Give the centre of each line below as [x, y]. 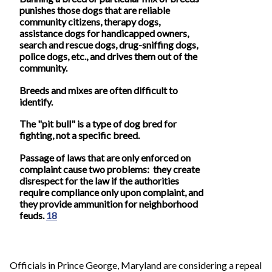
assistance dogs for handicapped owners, [104, 33]
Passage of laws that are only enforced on [105, 157]
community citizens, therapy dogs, [90, 21]
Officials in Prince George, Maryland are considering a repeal [136, 265]
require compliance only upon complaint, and [111, 192]
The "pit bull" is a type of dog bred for [98, 124]
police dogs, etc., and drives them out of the [108, 56]
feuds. [33, 215]
